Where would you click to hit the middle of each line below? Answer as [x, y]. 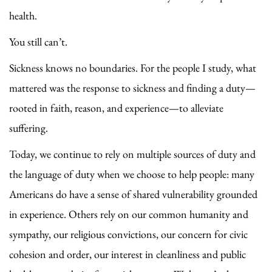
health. [23, 15]
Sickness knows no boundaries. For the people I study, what [133, 67]
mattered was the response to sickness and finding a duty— [132, 87]
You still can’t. [38, 41]
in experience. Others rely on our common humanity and [129, 214]
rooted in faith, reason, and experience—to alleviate [116, 107]
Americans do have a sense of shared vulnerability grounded [133, 194]
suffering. [29, 127]
